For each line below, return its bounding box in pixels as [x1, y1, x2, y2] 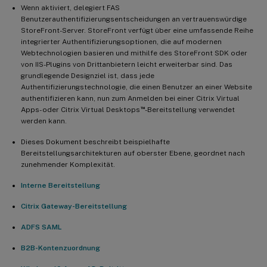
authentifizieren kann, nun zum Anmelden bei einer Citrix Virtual [21, 94, 240, 103]
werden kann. [21, 116, 67, 125]
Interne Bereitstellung [21, 181, 100, 190]
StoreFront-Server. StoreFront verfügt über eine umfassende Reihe [21, 26, 253, 35]
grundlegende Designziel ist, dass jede [21, 71, 154, 80]
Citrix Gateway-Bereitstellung [21, 201, 127, 210]
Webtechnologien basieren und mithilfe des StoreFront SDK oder [21, 48, 247, 57]
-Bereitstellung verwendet [144, 105, 235, 114]
